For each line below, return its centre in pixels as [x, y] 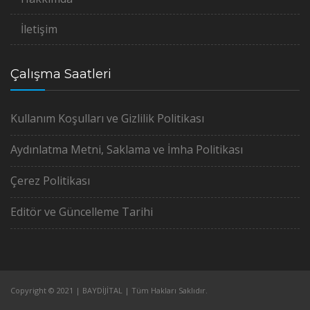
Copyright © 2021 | [46, 290]
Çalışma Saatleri [61, 74]
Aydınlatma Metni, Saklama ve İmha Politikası [127, 149]
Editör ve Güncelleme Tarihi [82, 211]
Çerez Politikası [50, 180]
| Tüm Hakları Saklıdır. [165, 290]
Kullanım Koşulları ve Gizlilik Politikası [107, 118]
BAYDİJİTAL [102, 290]
